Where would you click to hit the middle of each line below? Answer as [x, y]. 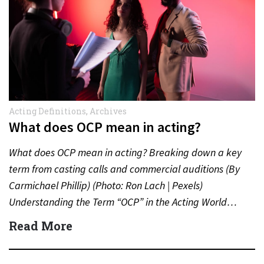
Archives [108, 111]
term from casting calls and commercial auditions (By [124, 169]
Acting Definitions [47, 111]
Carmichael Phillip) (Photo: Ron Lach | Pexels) [106, 185]
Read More [41, 225]
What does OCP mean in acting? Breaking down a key [125, 152]
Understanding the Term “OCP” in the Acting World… [123, 202]
